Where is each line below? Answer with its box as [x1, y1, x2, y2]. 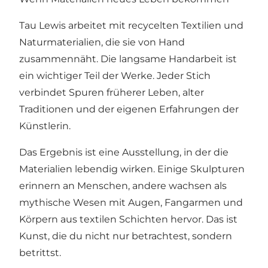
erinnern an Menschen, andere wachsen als [19, 180, 227, 192]
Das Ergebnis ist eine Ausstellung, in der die [19, 147, 229, 159]
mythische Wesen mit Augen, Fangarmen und [19, 197, 243, 209]
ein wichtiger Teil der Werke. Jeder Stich [19, 70, 211, 82]
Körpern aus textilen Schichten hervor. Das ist [19, 214, 237, 226]
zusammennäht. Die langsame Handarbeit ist [19, 53, 237, 65]
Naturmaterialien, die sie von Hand [19, 36, 185, 48]
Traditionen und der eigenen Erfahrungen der [19, 103, 239, 115]
